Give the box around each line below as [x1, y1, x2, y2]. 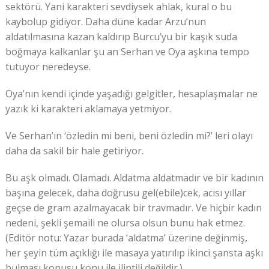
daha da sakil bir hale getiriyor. [5, 144, 144, 158]
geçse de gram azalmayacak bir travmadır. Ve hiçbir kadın [5, 201, 262, 215]
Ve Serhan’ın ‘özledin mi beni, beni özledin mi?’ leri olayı [5, 129, 253, 143]
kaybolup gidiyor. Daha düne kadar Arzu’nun [5, 15, 206, 29]
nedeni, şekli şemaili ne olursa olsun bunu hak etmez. [5, 216, 245, 230]
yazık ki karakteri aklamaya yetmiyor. [5, 102, 171, 116]
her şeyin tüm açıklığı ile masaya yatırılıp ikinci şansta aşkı [5, 246, 263, 260]
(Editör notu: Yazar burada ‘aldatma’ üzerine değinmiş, [5, 231, 247, 245]
